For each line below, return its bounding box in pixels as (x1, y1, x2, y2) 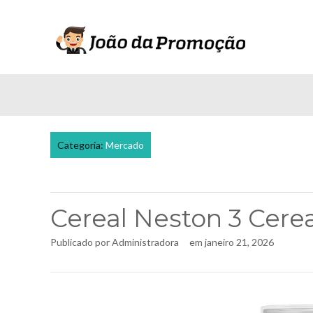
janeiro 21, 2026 (205, 236, 274, 248)
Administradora (112, 236, 179, 248)
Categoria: (57, 139, 105, 151)
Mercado (105, 139, 144, 151)
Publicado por (50, 236, 112, 248)
